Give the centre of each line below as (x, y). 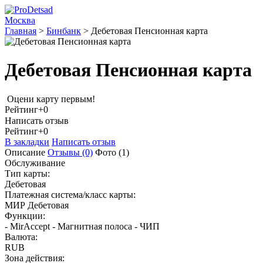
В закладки (27, 142)
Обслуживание (35, 163)
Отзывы (65, 153)
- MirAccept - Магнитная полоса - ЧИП (82, 227)
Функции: (25, 216)
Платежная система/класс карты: (70, 195)
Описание (25, 153)
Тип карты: (27, 174)
